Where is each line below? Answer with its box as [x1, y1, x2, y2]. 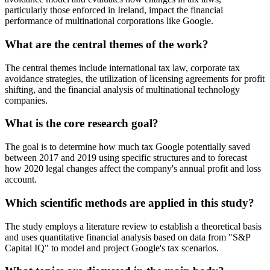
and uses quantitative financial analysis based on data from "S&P [5, 231, 250, 242]
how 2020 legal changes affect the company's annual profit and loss [5, 163, 261, 174]
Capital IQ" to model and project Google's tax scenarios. [5, 242, 219, 253]
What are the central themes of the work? [5, 38, 209, 51]
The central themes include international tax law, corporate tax [5, 62, 240, 73]
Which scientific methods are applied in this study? [5, 196, 254, 209]
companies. [5, 95, 48, 105]
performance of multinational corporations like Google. [5, 16, 213, 27]
